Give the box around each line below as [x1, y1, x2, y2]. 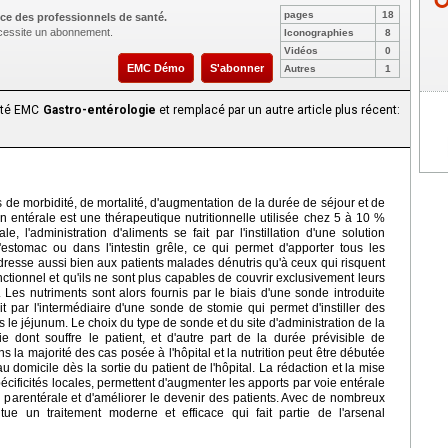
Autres [284, 63, 316, 75]
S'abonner [210, 62, 264, 75]
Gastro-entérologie [42, 103, 156, 118]
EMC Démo [127, 62, 185, 75]
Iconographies [284, 27, 354, 39]
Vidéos [284, 45, 318, 57]
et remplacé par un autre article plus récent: [155, 103, 401, 118]
